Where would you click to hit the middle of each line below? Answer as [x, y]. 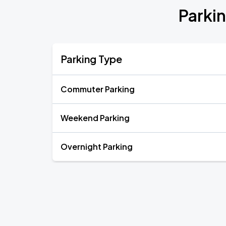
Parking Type [91, 59]
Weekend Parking [95, 118]
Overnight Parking [97, 147]
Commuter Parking [98, 89]
